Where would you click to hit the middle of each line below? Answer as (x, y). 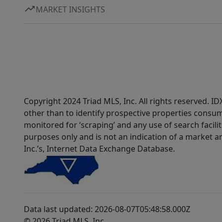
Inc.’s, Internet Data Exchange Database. (99, 149)
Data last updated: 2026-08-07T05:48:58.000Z (107, 209)
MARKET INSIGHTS (70, 9)
